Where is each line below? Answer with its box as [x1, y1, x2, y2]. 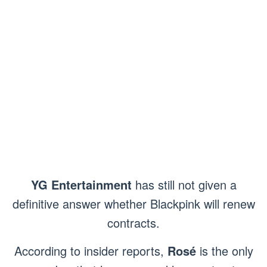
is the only [195, 242, 253, 260]
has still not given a [131, 176, 237, 194]
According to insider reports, [14, 242, 167, 260]
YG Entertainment [30, 176, 132, 194]
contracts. [107, 214, 160, 232]
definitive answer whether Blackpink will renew [12, 195, 255, 213]
